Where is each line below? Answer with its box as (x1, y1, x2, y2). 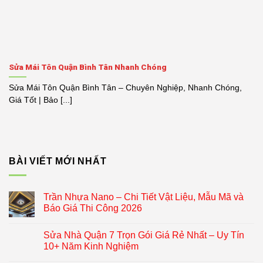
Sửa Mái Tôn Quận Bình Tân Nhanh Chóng (9, 62, 167, 72)
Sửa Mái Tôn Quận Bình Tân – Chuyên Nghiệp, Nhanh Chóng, (9, 83, 242, 92)
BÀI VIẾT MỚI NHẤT (9, 156, 107, 166)
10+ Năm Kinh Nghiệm (43, 241, 139, 252)
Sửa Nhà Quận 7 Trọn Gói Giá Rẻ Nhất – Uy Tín (43, 230, 244, 241)
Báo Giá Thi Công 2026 (43, 203, 142, 214)
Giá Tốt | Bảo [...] (9, 95, 72, 104)
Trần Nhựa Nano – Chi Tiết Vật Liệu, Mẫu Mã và (43, 192, 244, 203)
